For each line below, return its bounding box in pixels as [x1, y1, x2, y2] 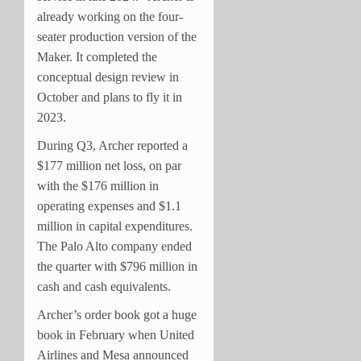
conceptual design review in [37, 69, 179, 84]
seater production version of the [37, 29, 197, 44]
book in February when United [37, 327, 194, 342]
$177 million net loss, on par [37, 158, 181, 172]
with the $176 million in [37, 178, 159, 193]
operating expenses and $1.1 [37, 198, 181, 213]
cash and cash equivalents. [37, 279, 171, 293]
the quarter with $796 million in [37, 259, 197, 273]
